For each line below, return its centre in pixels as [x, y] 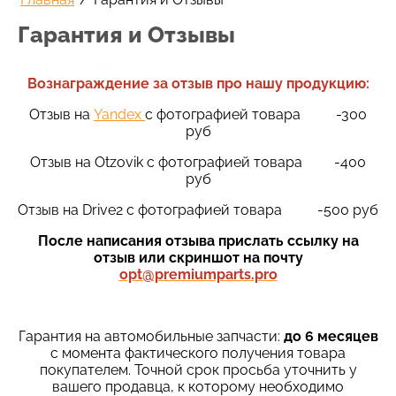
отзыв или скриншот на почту [198, 257]
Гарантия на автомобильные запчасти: [151, 336]
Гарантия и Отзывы [126, 34]
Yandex [119, 114]
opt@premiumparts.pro [198, 274]
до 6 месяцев [331, 336]
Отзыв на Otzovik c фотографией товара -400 [198, 162]
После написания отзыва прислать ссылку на [198, 240]
